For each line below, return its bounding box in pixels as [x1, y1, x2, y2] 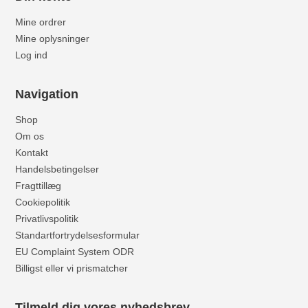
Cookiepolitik [15, 196, 71, 208]
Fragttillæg [15, 179, 62, 191]
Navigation [15, 87, 79, 101]
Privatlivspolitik [15, 212, 79, 224]
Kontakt [15, 146, 49, 158]
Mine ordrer [15, 16, 67, 27]
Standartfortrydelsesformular [15, 229, 140, 241]
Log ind [15, 49, 48, 60]
